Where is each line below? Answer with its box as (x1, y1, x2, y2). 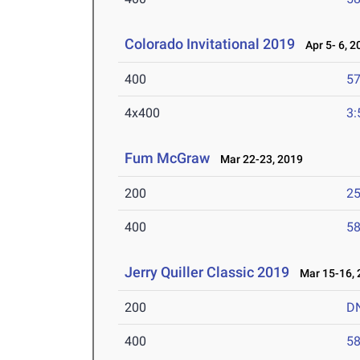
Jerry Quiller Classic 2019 (125, 264, 290, 281)
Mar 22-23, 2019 (213, 153, 304, 166)
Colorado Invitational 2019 (125, 35, 296, 53)
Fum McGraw (125, 149, 211, 167)
